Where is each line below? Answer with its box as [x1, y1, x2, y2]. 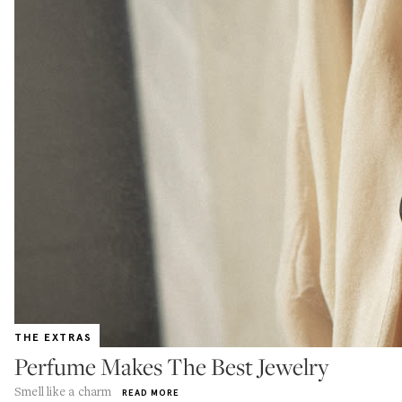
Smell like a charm [14, 383, 112, 399]
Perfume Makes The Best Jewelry [14, 351, 329, 382]
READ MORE [121, 387, 179, 398]
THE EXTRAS [14, 331, 92, 344]
